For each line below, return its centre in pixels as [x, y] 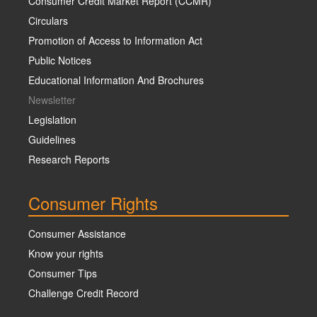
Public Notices [60, 60]
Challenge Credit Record [83, 293]
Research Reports [69, 159]
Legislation [52, 119]
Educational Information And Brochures [116, 80]
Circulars [48, 20]
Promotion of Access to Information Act [115, 40]
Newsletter [52, 99]
